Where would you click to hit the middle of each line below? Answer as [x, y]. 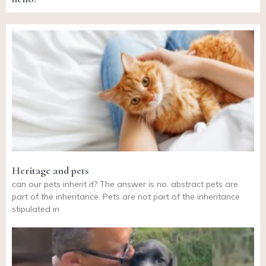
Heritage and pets [50, 170]
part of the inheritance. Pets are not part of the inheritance [126, 196]
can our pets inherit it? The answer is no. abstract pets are [125, 184]
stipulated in [36, 209]
